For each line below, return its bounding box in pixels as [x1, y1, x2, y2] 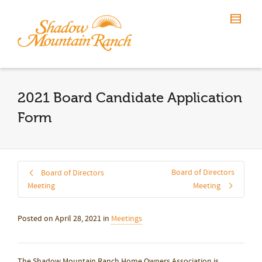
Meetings [111, 213, 142, 224]
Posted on [18, 213, 55, 224]
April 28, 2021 [55, 213, 101, 224]
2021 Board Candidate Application [18, 90, 242, 106]
